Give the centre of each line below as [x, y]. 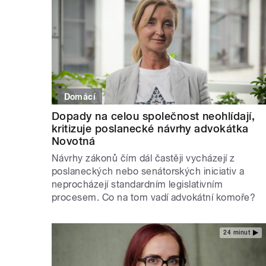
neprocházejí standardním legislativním [137, 184]
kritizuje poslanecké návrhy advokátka [150, 128]
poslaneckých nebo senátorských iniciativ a [148, 171]
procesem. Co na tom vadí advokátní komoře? [154, 197]
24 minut [237, 233]
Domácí [80, 96]
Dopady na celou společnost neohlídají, [153, 116]
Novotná [74, 141]
